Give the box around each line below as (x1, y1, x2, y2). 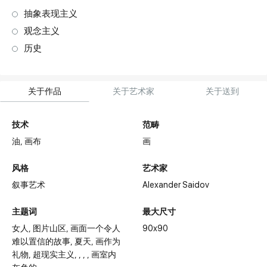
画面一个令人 (70, 223, 121, 233)
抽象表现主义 (24, 8, 78, 19)
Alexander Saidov (142, 180, 209, 190)
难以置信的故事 (12, 237, 71, 246)
